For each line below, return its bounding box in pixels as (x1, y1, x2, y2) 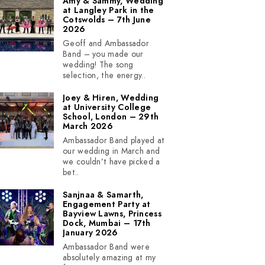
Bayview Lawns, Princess (63, 208, 161, 219)
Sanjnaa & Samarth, (63, 189, 144, 201)
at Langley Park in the (63, 5, 154, 16)
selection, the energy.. (63, 70, 146, 81)
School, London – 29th (63, 111, 159, 122)
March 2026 (63, 121, 114, 132)
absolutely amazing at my (63, 252, 156, 263)
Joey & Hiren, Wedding (63, 92, 159, 104)
